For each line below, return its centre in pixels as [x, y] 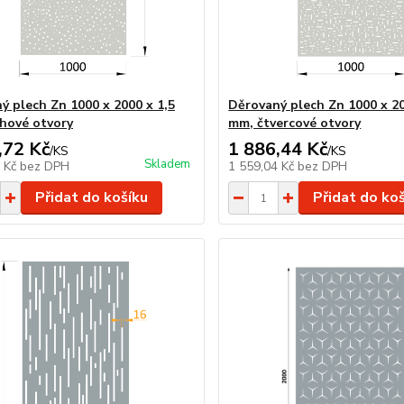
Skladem [168, 164]
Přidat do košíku [91, 197]
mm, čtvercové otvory [295, 123]
